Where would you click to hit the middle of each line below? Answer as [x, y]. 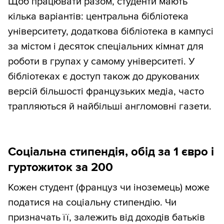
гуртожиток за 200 [60, 167]
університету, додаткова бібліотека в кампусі [111, 32]
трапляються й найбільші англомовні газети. [110, 107]
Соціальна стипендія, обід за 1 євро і [111, 152]
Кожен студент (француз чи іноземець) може [109, 188]
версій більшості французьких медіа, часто [106, 92]
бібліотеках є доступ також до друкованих [104, 77]
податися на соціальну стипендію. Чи [92, 203]
